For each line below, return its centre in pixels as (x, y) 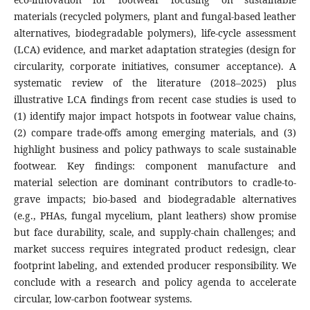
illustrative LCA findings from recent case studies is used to (155, 100)
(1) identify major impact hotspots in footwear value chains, (155, 116)
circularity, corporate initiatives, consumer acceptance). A (155, 66)
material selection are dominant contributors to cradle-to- (155, 183)
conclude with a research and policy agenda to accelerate (155, 282)
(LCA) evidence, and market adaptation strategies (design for (155, 50)
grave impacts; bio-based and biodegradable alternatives (155, 199)
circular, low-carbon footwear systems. (103, 299)
